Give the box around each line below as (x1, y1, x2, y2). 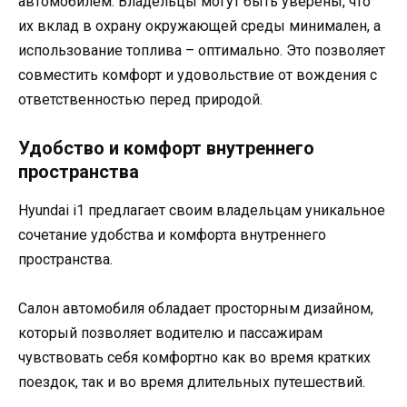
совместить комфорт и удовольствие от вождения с (18, 65, 377, 84)
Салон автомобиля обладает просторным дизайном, (18, 300, 373, 318)
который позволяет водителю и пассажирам (18, 324, 323, 342)
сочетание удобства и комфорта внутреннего (18, 225, 326, 243)
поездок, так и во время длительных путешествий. (18, 373, 365, 392)
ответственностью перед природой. (18, 90, 263, 108)
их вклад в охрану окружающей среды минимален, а (18, 16, 381, 35)
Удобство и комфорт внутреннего (18, 136, 314, 159)
